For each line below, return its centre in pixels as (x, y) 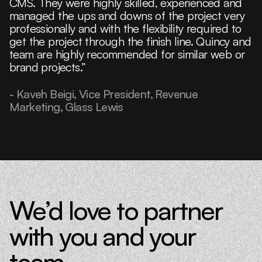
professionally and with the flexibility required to (125, 29)
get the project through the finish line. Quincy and (130, 42)
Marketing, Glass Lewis (66, 107)
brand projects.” (48, 67)
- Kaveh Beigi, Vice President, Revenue (104, 94)
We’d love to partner (116, 211)
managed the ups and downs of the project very (127, 16)
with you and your (102, 236)
